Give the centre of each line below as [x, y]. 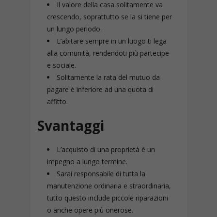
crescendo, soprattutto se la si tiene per [109, 17]
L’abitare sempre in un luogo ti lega [111, 41]
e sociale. [61, 65]
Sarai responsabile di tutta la [101, 174]
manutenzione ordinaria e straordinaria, [109, 186]
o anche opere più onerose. [90, 210]
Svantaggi [70, 126]
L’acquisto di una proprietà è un [106, 150]
